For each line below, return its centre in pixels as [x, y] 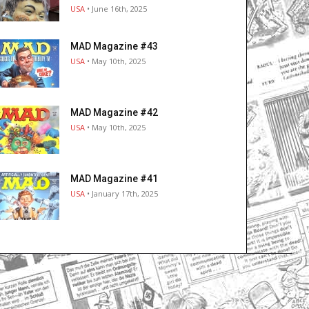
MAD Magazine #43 [114, 47]
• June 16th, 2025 [116, 9]
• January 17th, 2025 [121, 194]
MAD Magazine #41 [114, 179]
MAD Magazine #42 [114, 113]
